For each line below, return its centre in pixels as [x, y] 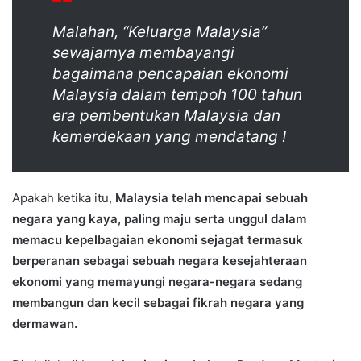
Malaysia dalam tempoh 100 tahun [177, 94]
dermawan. [45, 323]
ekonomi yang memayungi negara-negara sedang [157, 281]
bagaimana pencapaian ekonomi [170, 73]
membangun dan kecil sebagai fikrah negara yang [158, 302]
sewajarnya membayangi [143, 52]
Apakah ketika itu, [64, 197]
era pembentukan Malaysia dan [166, 115]
